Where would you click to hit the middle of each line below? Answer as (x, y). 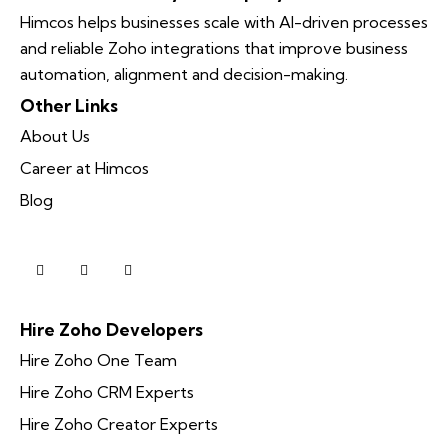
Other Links (69, 105)
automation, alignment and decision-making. (186, 74)
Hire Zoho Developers (111, 329)
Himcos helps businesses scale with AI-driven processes (224, 22)
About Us (55, 136)
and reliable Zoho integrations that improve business (214, 48)
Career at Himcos (84, 168)
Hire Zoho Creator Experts (119, 424)
